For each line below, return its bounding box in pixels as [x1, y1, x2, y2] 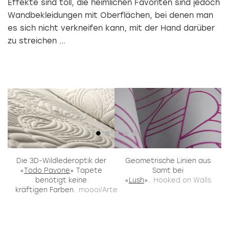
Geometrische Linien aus [125, 156, 211, 165]
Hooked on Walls [153, 176, 212, 184]
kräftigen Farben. [15, 186, 76, 194]
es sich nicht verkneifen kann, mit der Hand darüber [8, 23, 215, 33]
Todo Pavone [24, 166, 70, 174]
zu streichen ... [8, 36, 65, 45]
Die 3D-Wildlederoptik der [16, 156, 106, 165]
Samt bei [152, 166, 184, 174]
